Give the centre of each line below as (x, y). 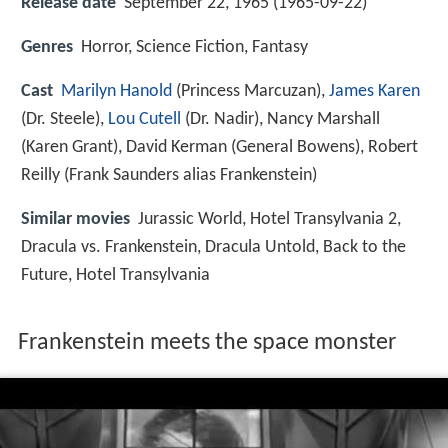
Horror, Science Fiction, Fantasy (194, 47)
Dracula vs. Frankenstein (109, 248)
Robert (393, 147)
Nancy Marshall (323, 119)
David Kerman (176, 147)
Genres (47, 47)
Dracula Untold (260, 248)
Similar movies (75, 220)
